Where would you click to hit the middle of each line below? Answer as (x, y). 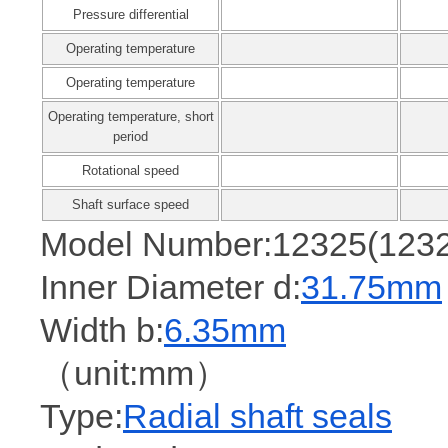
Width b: (102, 330)
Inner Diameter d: (170, 287)
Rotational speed (130, 170)
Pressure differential (130, 14)
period (130, 136)
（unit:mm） (134, 373)
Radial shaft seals (257, 416)
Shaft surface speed (130, 204)
